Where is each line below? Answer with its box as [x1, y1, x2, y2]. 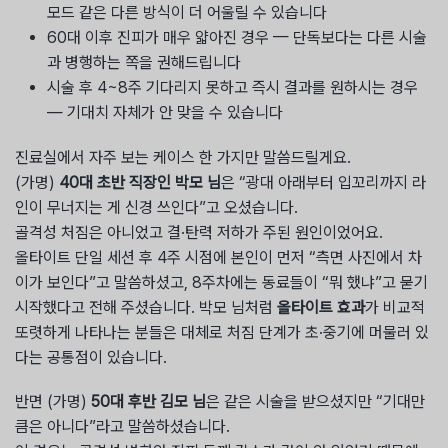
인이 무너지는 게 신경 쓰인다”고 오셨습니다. [15, 197, 298, 217]
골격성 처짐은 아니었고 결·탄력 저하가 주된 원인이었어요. [15, 222, 383, 242]
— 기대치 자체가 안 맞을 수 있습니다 [47, 103, 283, 123]
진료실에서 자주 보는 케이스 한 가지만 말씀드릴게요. [15, 147, 351, 167]
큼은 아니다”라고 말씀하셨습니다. [15, 416, 230, 436]
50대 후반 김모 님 [91, 391, 206, 411]
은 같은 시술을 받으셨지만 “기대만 [206, 391, 425, 411]
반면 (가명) [15, 391, 91, 411]
